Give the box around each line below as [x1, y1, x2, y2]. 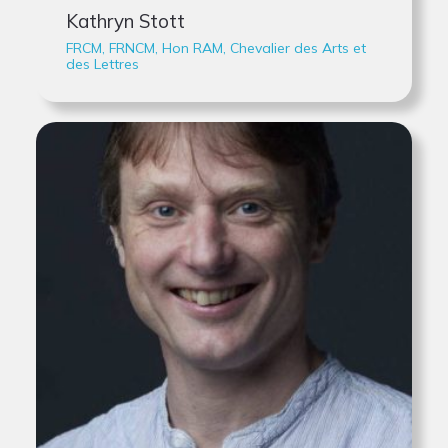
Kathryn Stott [66, 9, 185, 33]
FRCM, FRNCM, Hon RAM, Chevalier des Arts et [66, 39, 366, 57]
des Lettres [66, 55, 139, 73]
